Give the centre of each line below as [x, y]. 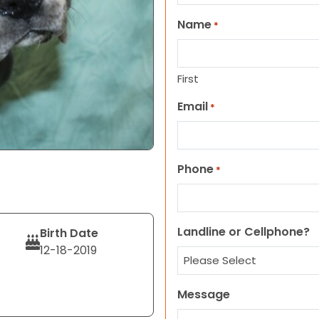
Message [204, 294]
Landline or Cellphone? [244, 232]
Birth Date [69, 233]
